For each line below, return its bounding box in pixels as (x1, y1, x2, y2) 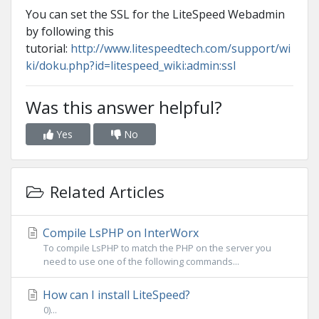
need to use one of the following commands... (43, 255, 239, 268)
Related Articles (45, 181, 164, 203)
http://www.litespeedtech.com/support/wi (70, 41, 291, 57)
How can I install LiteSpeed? (40, 287, 190, 303)
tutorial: (26, 41, 70, 57)
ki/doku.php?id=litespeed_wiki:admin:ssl (26, 58, 236, 74)
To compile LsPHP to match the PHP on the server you (43, 241, 271, 255)
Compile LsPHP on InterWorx (40, 225, 199, 241)
